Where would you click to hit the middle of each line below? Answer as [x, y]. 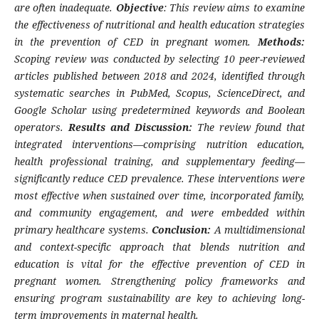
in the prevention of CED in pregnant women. [136, 42]
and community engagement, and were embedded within [159, 213]
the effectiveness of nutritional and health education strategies [159, 25]
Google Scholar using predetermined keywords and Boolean [159, 110]
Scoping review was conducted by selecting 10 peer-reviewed [159, 59]
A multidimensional [258, 230]
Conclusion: [182, 230]
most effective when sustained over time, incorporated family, [159, 196]
